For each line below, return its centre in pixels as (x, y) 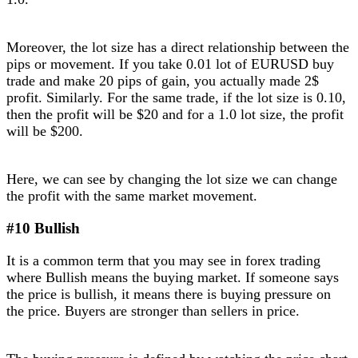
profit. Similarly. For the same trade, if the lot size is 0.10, (176, 98)
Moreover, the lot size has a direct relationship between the (178, 48)
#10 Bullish (43, 229)
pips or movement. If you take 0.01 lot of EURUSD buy (170, 64)
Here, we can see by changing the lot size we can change (172, 179)
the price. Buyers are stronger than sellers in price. (153, 310)
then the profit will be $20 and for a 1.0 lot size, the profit (175, 115)
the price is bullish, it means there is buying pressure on (169, 294)
